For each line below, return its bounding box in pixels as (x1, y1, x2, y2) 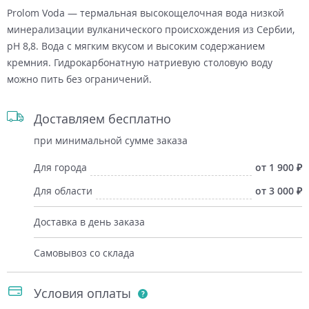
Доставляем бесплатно (34, 110, 171, 127)
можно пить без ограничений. (7, 72, 152, 86)
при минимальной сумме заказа (34, 133, 188, 147)
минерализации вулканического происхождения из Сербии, (7, 22, 295, 36)
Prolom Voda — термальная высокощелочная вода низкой (7, 6, 284, 19)
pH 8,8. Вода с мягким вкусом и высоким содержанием (7, 39, 265, 52)
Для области (34, 183, 92, 197)
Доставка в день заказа (34, 215, 145, 228)
